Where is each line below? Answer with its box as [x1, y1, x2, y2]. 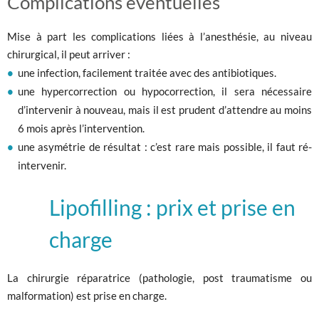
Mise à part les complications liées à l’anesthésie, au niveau [7, 29, 312, 43]
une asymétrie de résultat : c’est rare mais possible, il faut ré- [18, 140, 312, 153]
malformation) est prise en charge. [7, 288, 167, 302]
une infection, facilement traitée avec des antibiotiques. [18, 66, 276, 79]
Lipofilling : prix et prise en [49, 194, 296, 220]
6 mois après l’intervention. [18, 121, 145, 135]
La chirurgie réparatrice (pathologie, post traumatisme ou [7, 271, 312, 284]
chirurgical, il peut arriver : [7, 47, 130, 61]
